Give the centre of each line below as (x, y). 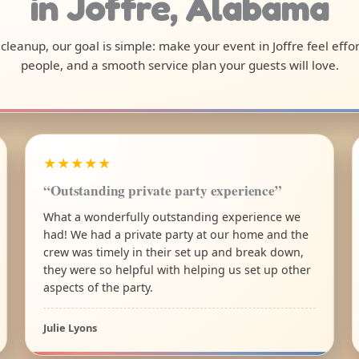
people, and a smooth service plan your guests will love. (179, 65)
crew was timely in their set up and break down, (174, 252)
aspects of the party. (99, 287)
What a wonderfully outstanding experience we (172, 216)
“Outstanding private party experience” (163, 190)
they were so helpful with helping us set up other (177, 269)
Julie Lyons (71, 327)
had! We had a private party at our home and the (176, 234)
